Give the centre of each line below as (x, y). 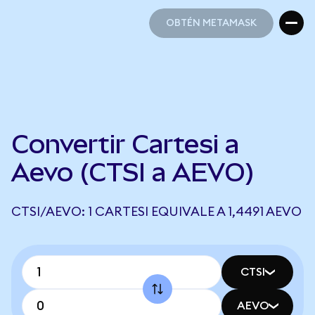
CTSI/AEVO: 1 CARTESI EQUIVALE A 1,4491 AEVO (156, 212)
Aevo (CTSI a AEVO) (133, 172)
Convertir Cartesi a (125, 144)
